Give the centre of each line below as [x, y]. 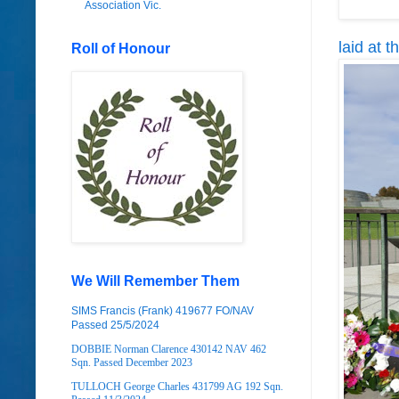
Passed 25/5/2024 [115, 325]
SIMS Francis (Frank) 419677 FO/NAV [163, 310]
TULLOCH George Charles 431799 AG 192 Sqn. [177, 386]
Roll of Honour [121, 48]
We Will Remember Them [155, 281]
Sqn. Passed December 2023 [132, 362]
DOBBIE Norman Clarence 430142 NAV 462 [169, 349]
